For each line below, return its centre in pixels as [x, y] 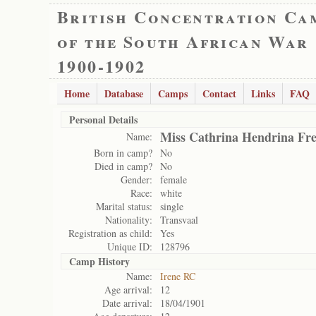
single [172, 206]
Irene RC [178, 276]
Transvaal [179, 220]
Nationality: [129, 220]
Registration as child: [110, 233]
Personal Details [103, 120]
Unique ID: [130, 247]
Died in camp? [123, 166]
